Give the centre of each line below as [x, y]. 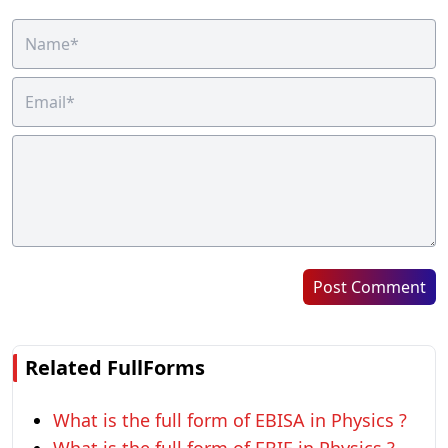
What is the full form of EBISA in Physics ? [230, 420]
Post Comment [369, 287]
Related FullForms [115, 367]
